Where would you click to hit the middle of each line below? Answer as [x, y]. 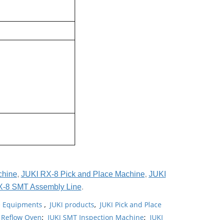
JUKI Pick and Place [130, 204]
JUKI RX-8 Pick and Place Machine [83, 174]
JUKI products [72, 204]
